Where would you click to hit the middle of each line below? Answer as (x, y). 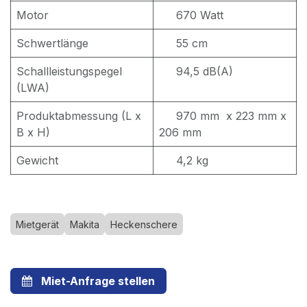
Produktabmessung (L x (79, 116)
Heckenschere (144, 224)
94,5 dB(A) (196, 71)
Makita (85, 224)
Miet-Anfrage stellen (98, 281)
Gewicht (37, 160)
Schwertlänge (54, 43)
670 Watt (191, 15)
